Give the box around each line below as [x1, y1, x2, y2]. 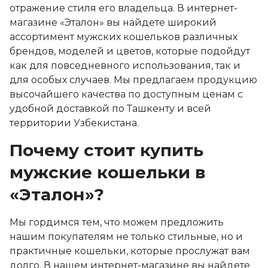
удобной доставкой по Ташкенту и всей [10, 103, 211, 114]
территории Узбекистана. [10, 117, 139, 129]
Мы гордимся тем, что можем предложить [10, 217, 224, 228]
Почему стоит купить [10, 140, 203, 160]
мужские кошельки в [10, 162, 206, 182]
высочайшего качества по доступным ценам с [10, 89, 243, 100]
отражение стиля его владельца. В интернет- [10, 2, 237, 14]
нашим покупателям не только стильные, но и [10, 231, 243, 242]
